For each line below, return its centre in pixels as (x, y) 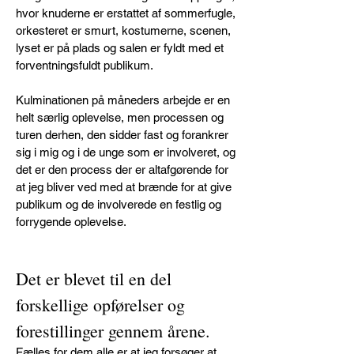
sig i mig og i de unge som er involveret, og (126, 152)
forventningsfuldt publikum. (85, 65)
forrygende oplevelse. (71, 222)
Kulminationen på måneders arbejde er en (123, 100)
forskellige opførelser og (100, 305)
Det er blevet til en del (94, 279)
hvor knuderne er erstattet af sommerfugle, (126, 13)
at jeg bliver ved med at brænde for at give (124, 187)
